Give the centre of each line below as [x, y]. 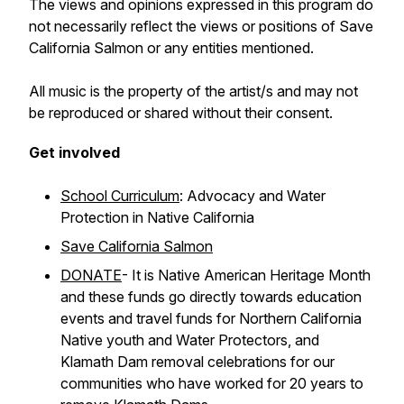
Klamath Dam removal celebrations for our [197, 362]
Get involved [74, 152]
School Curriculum [120, 196]
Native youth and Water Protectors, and [190, 340]
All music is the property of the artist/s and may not [193, 91]
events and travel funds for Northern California [211, 318]
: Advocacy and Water [252, 196]
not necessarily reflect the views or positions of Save [201, 26]
